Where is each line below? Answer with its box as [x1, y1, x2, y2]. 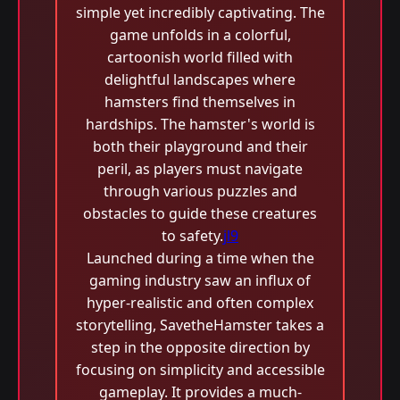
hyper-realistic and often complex [87, 293, 313, 312]
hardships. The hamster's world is [85, 114, 315, 134]
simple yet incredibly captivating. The [75, 3, 325, 22]
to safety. [162, 226, 223, 246]
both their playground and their [92, 137, 308, 156]
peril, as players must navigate [97, 159, 303, 179]
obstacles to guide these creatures [83, 204, 317, 223]
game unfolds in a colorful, [109, 25, 291, 45]
